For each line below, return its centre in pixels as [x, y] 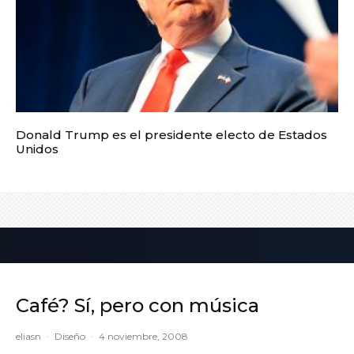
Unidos [37, 149]
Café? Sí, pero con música [137, 305]
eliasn [28, 336]
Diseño [70, 336]
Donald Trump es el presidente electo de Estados [171, 134]
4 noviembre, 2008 [143, 336]
